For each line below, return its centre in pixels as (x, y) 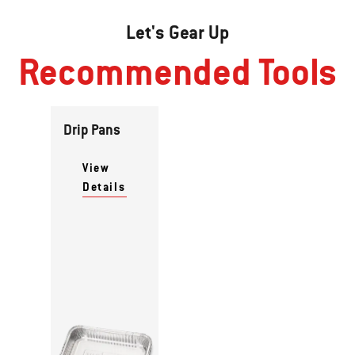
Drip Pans (92, 129)
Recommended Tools (177, 71)
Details (104, 187)
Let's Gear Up (177, 32)
